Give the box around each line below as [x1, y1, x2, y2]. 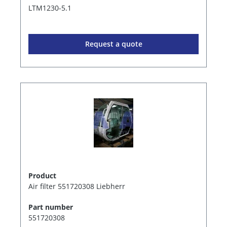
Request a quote [85, 39, 142, 49]
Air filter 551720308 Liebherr [28, 181, 125, 191]
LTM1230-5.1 [28, 3, 71, 13]
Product [28, 170, 56, 180]
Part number [28, 202, 73, 212]
